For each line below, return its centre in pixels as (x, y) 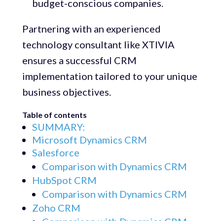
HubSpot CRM (64, 180)
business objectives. (66, 92)
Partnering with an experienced (91, 29)
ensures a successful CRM (79, 60)
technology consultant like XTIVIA (98, 45)
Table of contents (54, 115)
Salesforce (55, 153)
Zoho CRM (56, 208)
